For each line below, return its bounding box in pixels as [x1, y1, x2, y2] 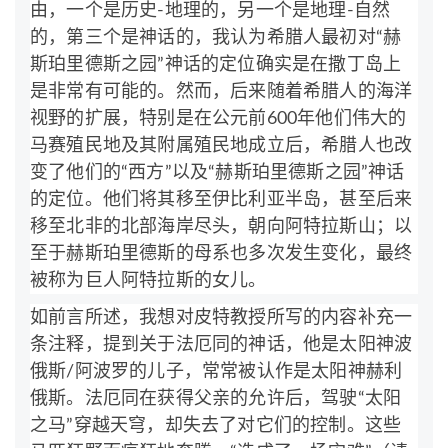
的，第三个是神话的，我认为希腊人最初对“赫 [30, 28, 402, 47]
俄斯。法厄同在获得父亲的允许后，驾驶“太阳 [30, 389, 402, 408]
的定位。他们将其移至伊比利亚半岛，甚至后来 [30, 190, 413, 209]
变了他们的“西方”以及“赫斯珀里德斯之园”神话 [30, 163, 405, 182]
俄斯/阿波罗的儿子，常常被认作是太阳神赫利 [30, 362, 403, 381]
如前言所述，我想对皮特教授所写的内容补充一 [30, 308, 413, 327]
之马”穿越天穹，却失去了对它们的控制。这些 [30, 416, 402, 435]
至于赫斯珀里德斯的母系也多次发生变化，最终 [30, 244, 413, 263]
